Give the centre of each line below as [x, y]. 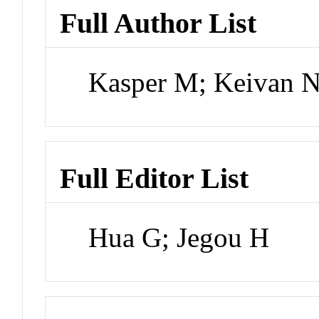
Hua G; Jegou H [179, 238]
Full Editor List [155, 179]
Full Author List [158, 23]
